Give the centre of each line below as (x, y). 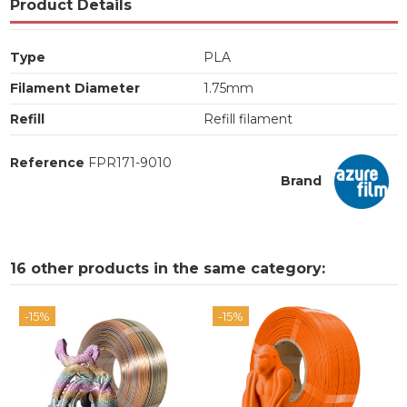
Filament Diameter (74, 89)
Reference (47, 163)
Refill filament (248, 119)
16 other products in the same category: (167, 269)
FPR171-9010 (129, 163)
